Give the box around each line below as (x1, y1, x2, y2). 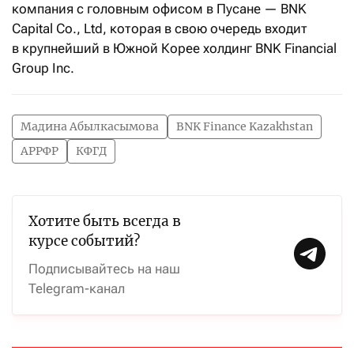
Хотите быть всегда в (28, 213, 181, 230)
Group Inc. (12, 60, 74, 76)
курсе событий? (28, 232, 140, 250)
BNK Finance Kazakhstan (176, 119, 313, 134)
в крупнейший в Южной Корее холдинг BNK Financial (12, 40, 337, 56)
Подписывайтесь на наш (28, 261, 180, 277)
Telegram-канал (28, 281, 125, 296)
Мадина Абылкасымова (21, 119, 159, 134)
